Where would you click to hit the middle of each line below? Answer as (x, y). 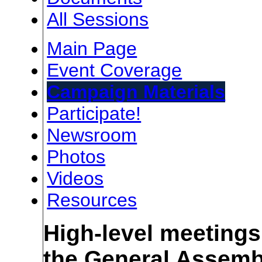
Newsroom (92, 135)
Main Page (92, 48)
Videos (75, 178)
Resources (92, 200)
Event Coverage (115, 70)
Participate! (94, 113)
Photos (76, 156)
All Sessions (98, 19)
